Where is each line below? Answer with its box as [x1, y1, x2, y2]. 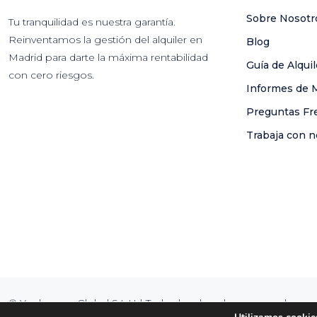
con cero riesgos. [8, 69, 94, 82]
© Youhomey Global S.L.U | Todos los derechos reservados [8, 296, 299, 309]
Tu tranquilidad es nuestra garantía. [8, 16, 175, 29]
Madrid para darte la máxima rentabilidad [8, 51, 208, 64]
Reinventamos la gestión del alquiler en [8, 33, 202, 47]
